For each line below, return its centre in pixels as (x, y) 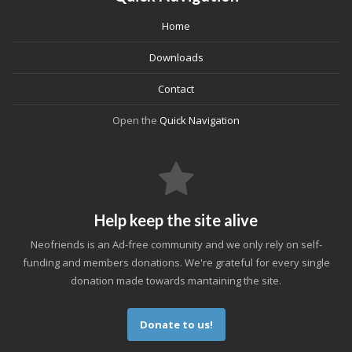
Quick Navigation (200, 120)
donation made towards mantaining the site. (176, 280)
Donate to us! (176, 324)
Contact (176, 89)
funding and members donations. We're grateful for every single (176, 262)
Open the (136, 120)
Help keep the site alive (176, 220)
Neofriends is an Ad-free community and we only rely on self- (176, 244)
